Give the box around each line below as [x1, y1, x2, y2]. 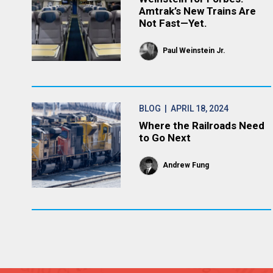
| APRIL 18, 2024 [161, 104, 229, 113]
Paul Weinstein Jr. [163, 46, 226, 55]
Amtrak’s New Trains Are [139, 5, 257, 17]
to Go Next [139, 132, 191, 144]
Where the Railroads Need [139, 119, 265, 132]
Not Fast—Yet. [139, 17, 208, 29]
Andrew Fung [163, 161, 210, 169]
